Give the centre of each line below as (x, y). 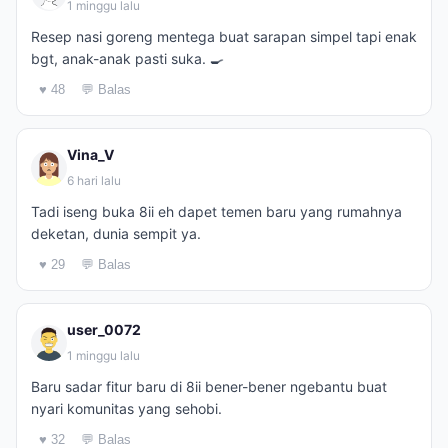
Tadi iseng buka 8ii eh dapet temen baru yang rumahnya (216, 211)
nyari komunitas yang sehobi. (126, 408)
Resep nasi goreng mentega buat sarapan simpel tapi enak (224, 36)
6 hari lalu (94, 180)
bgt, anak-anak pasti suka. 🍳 (127, 58)
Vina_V (90, 154)
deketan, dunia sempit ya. (116, 233)
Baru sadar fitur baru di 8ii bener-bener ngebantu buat (209, 386)
